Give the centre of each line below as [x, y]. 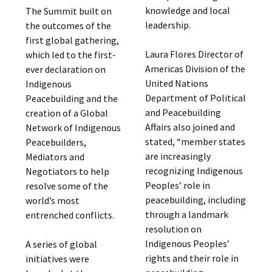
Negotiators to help [68, 172]
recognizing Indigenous [194, 171]
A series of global [62, 244]
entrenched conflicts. [70, 215]
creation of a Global [67, 113]
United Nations [176, 83]
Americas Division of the [195, 69]
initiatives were [58, 259]
